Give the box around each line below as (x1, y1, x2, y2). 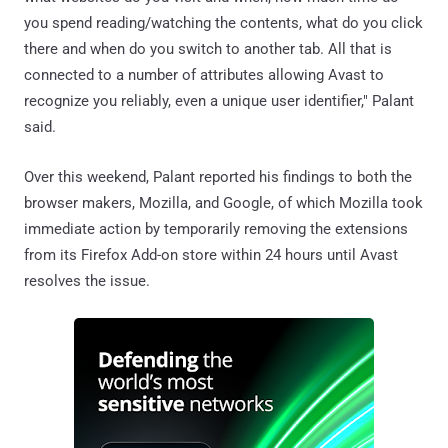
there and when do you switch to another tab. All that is (24, 39, 392, 58)
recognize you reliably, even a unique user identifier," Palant (24, 91, 414, 110)
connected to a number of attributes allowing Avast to (24, 65, 384, 84)
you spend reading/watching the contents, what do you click (24, 13, 423, 32)
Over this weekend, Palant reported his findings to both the (24, 167, 412, 186)
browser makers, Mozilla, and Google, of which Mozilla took (24, 193, 423, 212)
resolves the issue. (24, 271, 150, 290)
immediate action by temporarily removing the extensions (24, 219, 408, 238)
